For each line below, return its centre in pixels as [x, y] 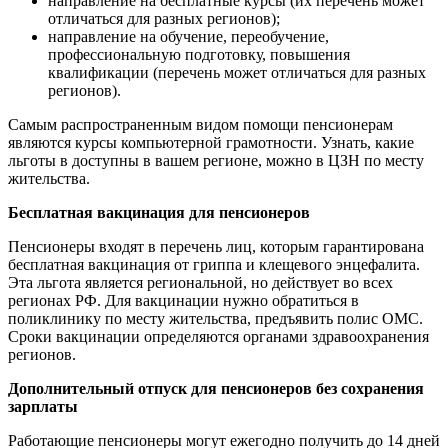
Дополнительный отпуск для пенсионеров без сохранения [216, 388]
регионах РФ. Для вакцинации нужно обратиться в [183, 300]
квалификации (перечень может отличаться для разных [237, 72]
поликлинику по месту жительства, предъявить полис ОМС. [215, 318]
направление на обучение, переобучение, [188, 36]
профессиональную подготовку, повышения [199, 54]
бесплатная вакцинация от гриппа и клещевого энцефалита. [214, 264]
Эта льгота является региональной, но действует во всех [200, 282]
